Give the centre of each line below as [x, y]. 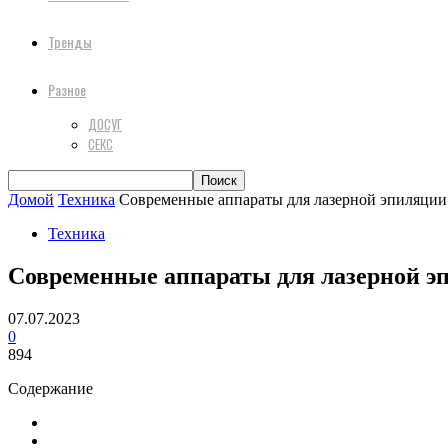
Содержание [50, 388]
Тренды [70, 41]
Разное [67, 89]
